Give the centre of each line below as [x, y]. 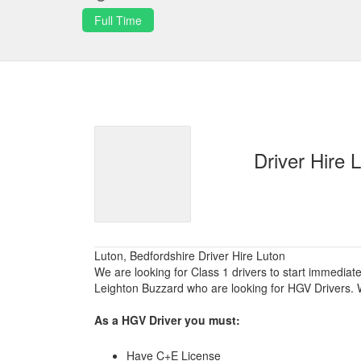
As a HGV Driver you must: [167, 320]
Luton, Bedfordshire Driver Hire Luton [190, 255]
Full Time [118, 20]
